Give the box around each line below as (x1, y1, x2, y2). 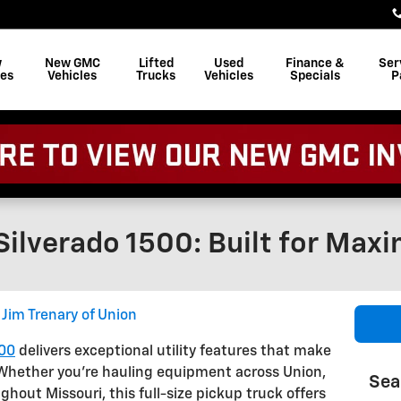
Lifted (138, 57, 174, 70)
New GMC (44, 57, 100, 70)
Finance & (286, 57, 346, 70)
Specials (290, 70, 341, 82)
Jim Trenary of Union (2, 309, 137, 323)
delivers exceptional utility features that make (15, 345, 331, 359)
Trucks (136, 70, 176, 82)
